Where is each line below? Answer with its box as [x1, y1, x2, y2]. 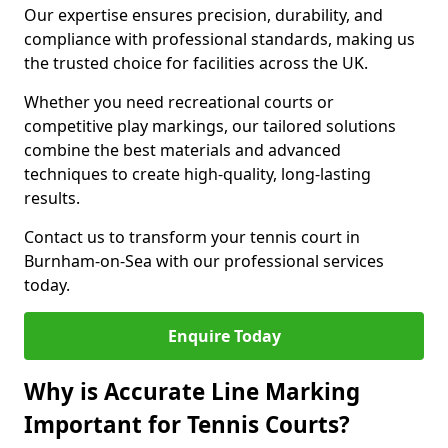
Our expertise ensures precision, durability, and [24, 4, 383, 26]
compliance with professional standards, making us [24, 28, 415, 50]
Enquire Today [167, 325, 281, 347]
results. [24, 187, 80, 209]
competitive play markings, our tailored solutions [24, 115, 396, 137]
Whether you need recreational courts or [24, 91, 334, 113]
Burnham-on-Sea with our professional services [24, 250, 384, 272]
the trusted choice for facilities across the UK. [24, 52, 368, 74]
